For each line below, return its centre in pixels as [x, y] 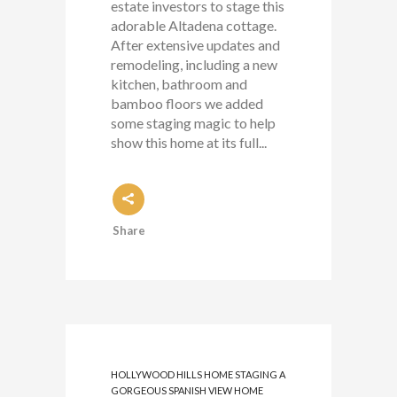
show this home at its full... [189, 142]
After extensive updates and [195, 45]
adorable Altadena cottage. [194, 25]
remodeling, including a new [194, 64]
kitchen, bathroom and [179, 84]
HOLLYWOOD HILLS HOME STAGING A [198, 374]
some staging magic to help [193, 123]
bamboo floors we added [187, 103]
